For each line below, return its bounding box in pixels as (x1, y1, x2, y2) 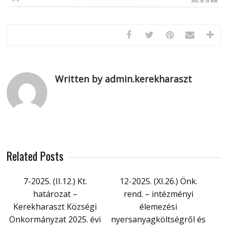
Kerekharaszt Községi (13, 201, 97, 212)
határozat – (33, 188, 77, 199)
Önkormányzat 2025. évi (9, 213, 101, 225)
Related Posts (7, 147, 64, 164)
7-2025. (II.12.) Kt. (23, 175, 87, 187)
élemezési (139, 201, 178, 212)
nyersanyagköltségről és (111, 213, 206, 225)
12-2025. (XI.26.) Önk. (119, 175, 197, 187)
